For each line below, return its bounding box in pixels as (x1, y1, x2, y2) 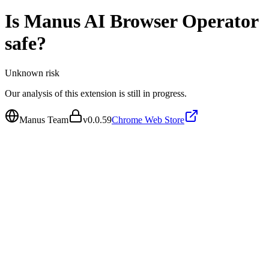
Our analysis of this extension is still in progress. (5, 88, 187, 98)
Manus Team (19, 114, 68, 125)
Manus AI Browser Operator (24, 10, 258, 32)
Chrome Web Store (112, 114, 184, 125)
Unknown (5, 67, 43, 78)
